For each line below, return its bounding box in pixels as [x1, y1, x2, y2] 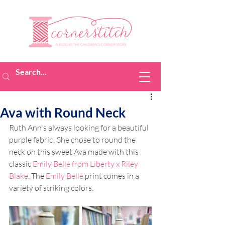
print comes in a [83, 171, 141, 181]
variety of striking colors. [9, 183, 95, 193]
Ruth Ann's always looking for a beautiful [9, 123, 150, 133]
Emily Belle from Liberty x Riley [33, 159, 140, 169]
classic [9, 159, 33, 169]
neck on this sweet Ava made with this [9, 147, 140, 157]
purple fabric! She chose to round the [9, 135, 137, 145]
